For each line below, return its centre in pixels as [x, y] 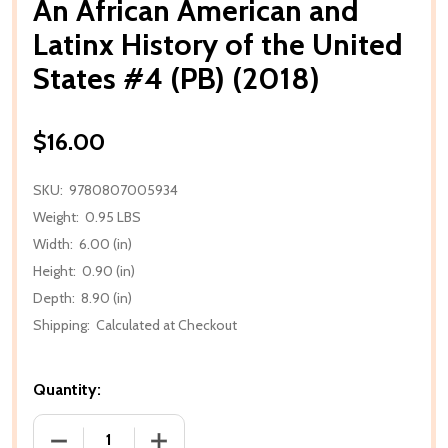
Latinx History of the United [218, 44]
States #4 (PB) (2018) [176, 78]
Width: [53, 243]
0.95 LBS [113, 216]
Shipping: [61, 324]
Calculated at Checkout [166, 324]
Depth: [54, 297]
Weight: [56, 216]
